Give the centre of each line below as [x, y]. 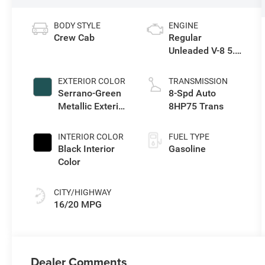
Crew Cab [75, 38]
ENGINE [183, 26]
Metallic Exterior [93, 106]
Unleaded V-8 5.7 [204, 51]
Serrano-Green [90, 93]
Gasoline [187, 149]
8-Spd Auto [192, 93]
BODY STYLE [77, 26]
